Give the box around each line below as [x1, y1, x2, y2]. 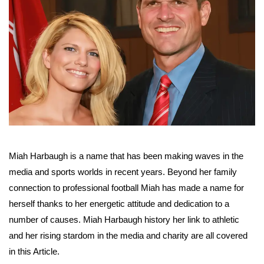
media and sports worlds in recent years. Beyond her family [9, 167, 237, 177]
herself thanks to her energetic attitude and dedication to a [9, 199, 229, 209]
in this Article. [9, 246, 60, 257]
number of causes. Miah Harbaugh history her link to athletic [9, 214, 239, 225]
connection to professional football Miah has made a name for [9, 183, 244, 193]
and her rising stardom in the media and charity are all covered [9, 230, 247, 241]
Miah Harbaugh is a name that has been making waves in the [9, 151, 243, 161]
